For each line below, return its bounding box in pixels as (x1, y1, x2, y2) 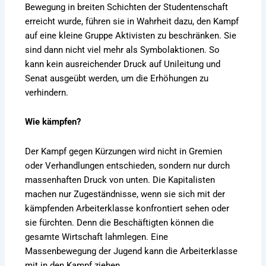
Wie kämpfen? (25, 116, 81, 128)
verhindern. (25, 87, 69, 98)
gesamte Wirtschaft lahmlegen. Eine (25, 231, 169, 242)
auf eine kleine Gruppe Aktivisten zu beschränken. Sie (25, 30, 237, 41)
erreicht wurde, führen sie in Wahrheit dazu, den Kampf (25, 15, 239, 27)
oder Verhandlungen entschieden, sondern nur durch (25, 160, 230, 171)
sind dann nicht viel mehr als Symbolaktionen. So (25, 44, 220, 55)
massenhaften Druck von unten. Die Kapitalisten (25, 174, 216, 185)
